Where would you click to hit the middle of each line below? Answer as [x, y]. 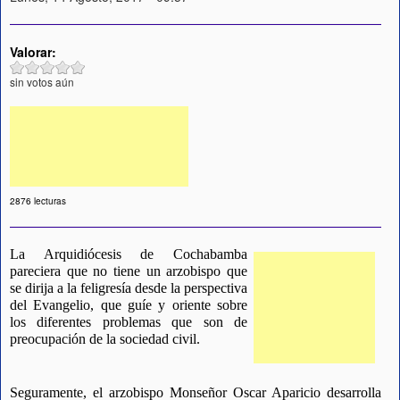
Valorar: [35, 51]
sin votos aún [42, 81]
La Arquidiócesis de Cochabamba [129, 254]
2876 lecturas [38, 201]
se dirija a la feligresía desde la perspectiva [129, 288]
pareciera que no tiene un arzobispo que [129, 271]
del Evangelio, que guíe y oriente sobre [129, 305]
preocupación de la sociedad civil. [105, 339]
